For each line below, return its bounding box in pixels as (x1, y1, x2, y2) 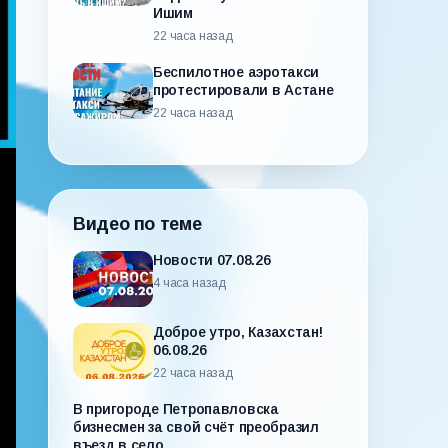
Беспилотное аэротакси (153, 64, 320, 80)
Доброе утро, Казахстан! (153, 324, 323, 340)
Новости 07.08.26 (153, 252, 271, 268)
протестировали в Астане (153, 82, 334, 98)
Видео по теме (73, 214, 202, 234)
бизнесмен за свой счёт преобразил (73, 419, 319, 435)
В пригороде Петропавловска (73, 401, 279, 417)
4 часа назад (153, 276, 227, 290)
